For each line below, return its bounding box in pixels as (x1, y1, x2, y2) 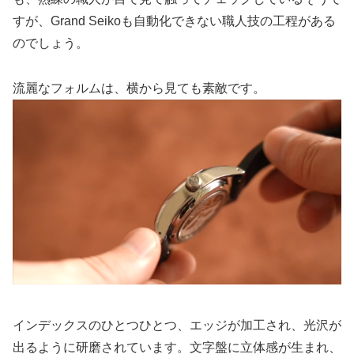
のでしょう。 (13, 36, 88, 51)
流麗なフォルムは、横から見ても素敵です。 (13, 81, 265, 95)
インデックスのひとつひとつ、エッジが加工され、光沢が (13, 318, 341, 332)
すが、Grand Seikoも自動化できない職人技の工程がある (13, 14, 336, 28)
